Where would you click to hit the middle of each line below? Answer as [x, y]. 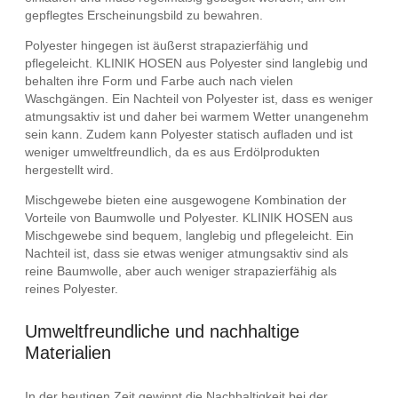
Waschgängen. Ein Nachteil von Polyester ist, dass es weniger [199, 98]
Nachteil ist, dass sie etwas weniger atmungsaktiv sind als [187, 253]
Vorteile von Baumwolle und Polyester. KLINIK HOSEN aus [189, 217]
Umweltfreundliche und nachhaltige [162, 332]
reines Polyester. [72, 288]
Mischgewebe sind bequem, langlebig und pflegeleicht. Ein [189, 235]
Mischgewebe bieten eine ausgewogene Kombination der [186, 199]
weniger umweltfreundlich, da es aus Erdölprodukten [172, 151]
